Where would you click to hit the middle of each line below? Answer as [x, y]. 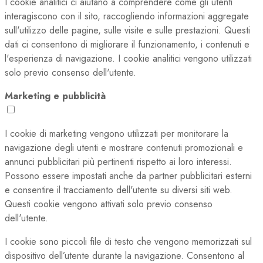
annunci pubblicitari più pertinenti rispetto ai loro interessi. [118, 162]
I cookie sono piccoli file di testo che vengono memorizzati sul [128, 242]
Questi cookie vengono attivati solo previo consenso [109, 204]
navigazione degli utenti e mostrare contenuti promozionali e [124, 148]
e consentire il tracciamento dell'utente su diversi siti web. [119, 190]
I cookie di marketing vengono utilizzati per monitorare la [117, 134]
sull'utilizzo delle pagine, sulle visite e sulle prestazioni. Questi [127, 31]
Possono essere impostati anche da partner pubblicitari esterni [128, 176]
